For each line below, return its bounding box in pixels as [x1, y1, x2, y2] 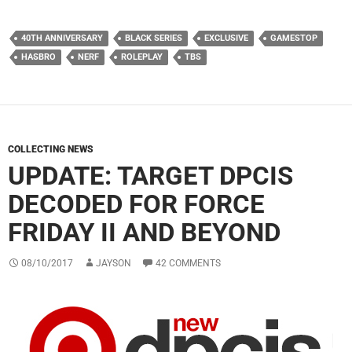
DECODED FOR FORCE [8, 188, 265, 219]
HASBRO [21, 51, 56, 62]
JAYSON [96, 257, 131, 269]
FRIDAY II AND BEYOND [8, 216, 280, 247]
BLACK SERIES [125, 32, 182, 43]
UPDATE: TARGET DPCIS [8, 159, 293, 191]
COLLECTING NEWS [8, 143, 93, 155]
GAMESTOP [270, 32, 317, 43]
